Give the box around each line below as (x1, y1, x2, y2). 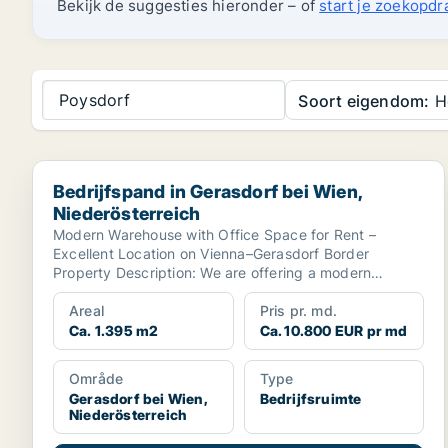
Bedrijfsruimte (259, 390, 362, 407)
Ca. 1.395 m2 (69, 322, 159, 339)
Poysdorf (59, 89, 131, 110)
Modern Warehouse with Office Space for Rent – (53, 226, 376, 243)
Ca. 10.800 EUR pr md (259, 322, 408, 339)
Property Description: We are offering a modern (53, 264, 372, 281)
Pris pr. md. (259, 302, 338, 319)
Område (69, 370, 124, 387)
